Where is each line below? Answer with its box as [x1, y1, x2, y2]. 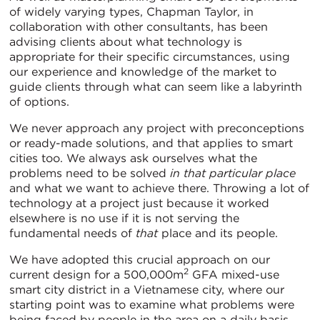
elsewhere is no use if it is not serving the [9, 211, 239, 225]
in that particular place [170, 166, 296, 180]
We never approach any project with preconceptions [9, 121, 304, 135]
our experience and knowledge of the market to [9, 64, 276, 79]
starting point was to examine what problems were [9, 297, 294, 311]
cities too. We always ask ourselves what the [9, 151, 257, 165]
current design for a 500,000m [9, 267, 184, 281]
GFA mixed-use [189, 267, 279, 281]
